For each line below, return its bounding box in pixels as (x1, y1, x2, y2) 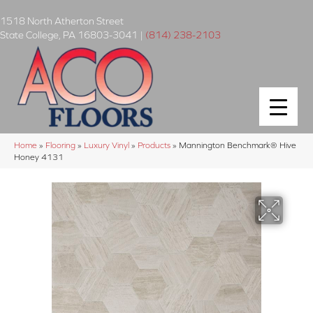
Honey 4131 (14, 152, 64, 161)
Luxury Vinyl (84, 140, 129, 150)
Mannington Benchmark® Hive (179, 140, 296, 150)
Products (138, 140, 170, 150)
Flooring (45, 140, 75, 150)
